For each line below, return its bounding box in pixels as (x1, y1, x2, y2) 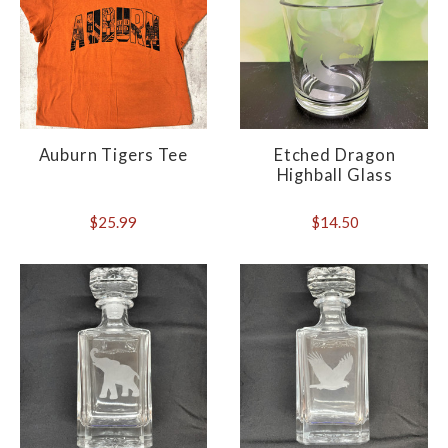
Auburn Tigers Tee (38, 145, 188, 166)
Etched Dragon (273, 145, 396, 166)
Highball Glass (276, 165, 394, 186)
